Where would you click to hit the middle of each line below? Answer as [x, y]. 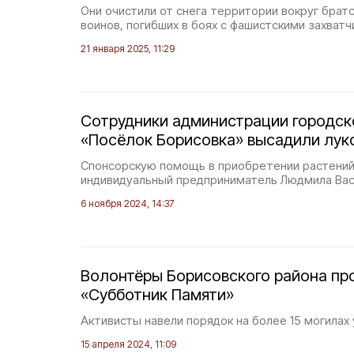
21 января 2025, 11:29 [128, 49]
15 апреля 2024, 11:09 [128, 344]
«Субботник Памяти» [157, 295]
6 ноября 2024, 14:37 [127, 203]
